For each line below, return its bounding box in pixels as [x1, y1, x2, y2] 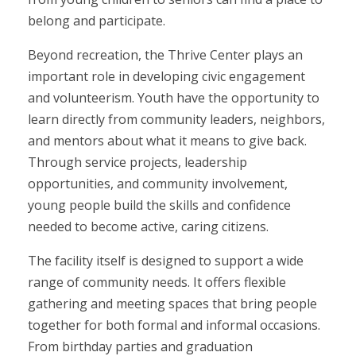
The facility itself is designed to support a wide [28, 252, 304, 269]
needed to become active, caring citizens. [28, 218, 269, 235]
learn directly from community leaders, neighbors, [28, 110, 325, 128]
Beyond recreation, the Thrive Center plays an [28, 46, 303, 64]
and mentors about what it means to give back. [28, 132, 307, 149]
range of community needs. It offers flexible [28, 273, 286, 291]
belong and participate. [28, 12, 165, 29]
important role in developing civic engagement [28, 68, 305, 85]
